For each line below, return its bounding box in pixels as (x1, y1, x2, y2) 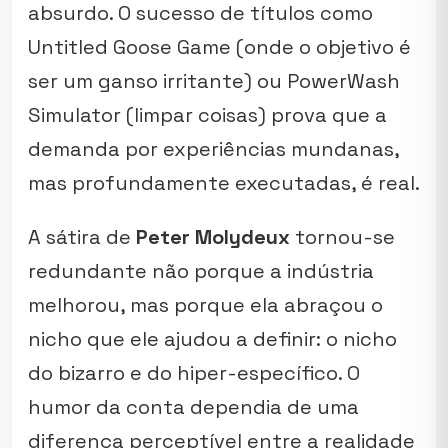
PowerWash (287, 68, 400, 94)
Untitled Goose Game (28, 34, 231, 60)
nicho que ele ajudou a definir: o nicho (28, 326, 397, 352)
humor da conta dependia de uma (28, 394, 359, 420)
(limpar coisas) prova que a (121, 102, 387, 128)
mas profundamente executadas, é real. (28, 170, 420, 196)
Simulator (28, 102, 121, 128)
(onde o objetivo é (231, 34, 411, 60)
